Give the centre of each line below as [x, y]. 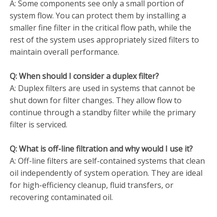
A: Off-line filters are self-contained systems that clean [107, 161]
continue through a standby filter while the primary [103, 112]
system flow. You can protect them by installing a [98, 15]
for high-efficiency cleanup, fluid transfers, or [92, 185]
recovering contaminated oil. [61, 197]
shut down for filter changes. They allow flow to [96, 100]
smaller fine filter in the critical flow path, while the [101, 28]
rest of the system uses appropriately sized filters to [104, 40]
